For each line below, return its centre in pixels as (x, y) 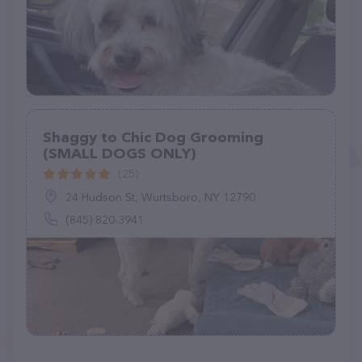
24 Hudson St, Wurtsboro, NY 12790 (160, 197)
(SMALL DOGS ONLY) (119, 154)
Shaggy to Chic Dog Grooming (153, 137)
